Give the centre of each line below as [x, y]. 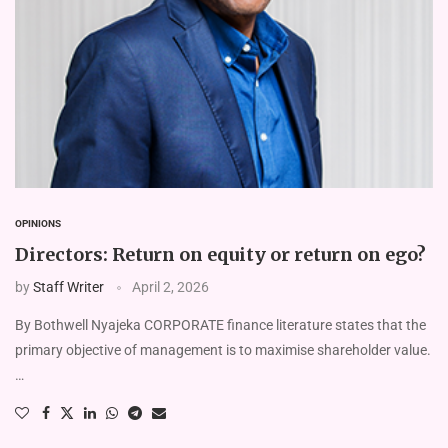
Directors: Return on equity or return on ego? [220, 255]
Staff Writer [68, 287]
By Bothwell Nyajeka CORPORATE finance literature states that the [220, 325]
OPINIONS [38, 224]
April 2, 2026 [170, 287]
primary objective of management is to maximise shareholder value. [223, 350]
